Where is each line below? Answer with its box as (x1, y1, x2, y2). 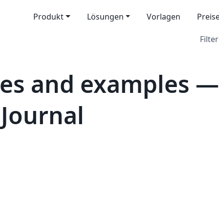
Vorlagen (147, 11, 181, 22)
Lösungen (87, 11, 124, 22)
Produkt (33, 11, 64, 22)
